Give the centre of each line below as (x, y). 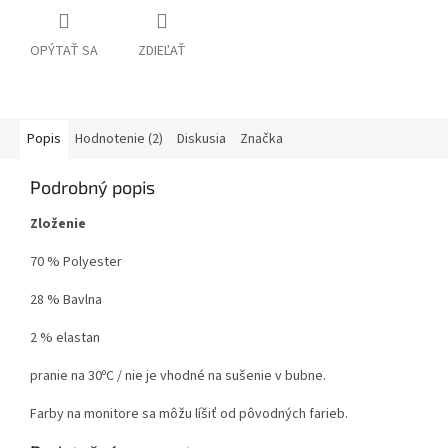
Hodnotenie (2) (119, 139)
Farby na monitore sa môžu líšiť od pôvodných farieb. (189, 414)
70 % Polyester (76, 262)
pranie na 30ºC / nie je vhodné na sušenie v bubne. (178, 376)
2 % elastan (65, 338)
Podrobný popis (92, 187)
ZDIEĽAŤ (162, 51)
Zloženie (58, 224)
